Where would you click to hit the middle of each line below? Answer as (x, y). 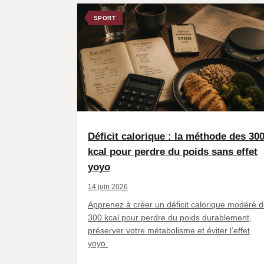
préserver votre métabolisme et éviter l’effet (169, 230)
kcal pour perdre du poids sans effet (173, 151)
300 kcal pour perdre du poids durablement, (170, 217)
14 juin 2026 (108, 187)
